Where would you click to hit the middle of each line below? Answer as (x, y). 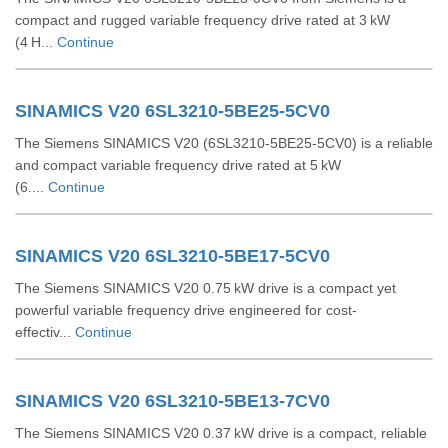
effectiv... (45, 332)
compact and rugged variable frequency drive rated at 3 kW (202, 20)
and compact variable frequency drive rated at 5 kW (178, 165)
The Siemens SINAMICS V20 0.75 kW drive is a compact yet (205, 288)
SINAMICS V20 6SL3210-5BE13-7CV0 (172, 401)
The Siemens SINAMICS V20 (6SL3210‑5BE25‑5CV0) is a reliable (224, 143)
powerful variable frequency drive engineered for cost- (186, 310)
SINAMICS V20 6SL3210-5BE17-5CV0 (172, 256)
